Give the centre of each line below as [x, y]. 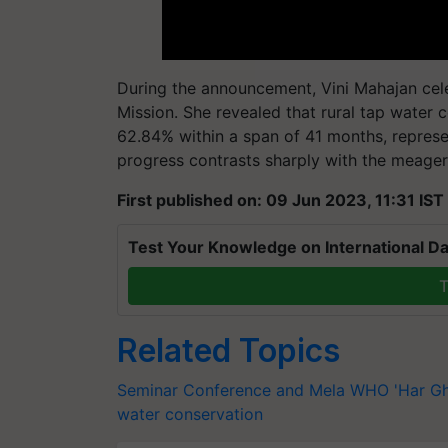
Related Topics [228, 350]
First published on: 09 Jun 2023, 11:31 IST [280, 200]
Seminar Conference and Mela [231, 390]
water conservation [190, 414]
